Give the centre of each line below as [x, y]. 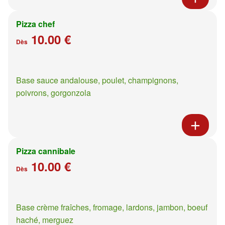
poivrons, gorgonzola [53, 92]
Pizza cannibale [46, 151]
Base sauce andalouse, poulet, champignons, [97, 80]
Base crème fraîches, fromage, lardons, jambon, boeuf [112, 207]
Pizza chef [35, 24]
